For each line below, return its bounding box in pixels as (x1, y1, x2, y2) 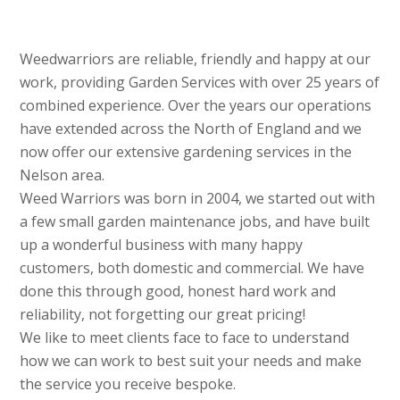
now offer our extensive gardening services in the (20, 141, 353, 162)
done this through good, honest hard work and (20, 280, 337, 301)
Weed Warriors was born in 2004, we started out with (20, 187, 376, 208)
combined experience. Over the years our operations (20, 95, 372, 115)
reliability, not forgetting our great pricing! (20, 304, 306, 324)
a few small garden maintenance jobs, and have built (20, 211, 371, 231)
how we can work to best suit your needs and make (20, 350, 362, 371)
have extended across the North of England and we (20, 118, 362, 138)
